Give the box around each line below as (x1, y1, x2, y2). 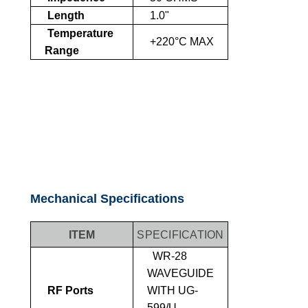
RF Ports (45, 284, 93, 296)
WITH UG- (147, 284, 198, 296)
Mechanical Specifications (30, 191, 184, 206)
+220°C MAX (147, 35, 214, 47)
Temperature (45, 27, 113, 39)
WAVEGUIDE (147, 267, 214, 279)
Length (45, 9, 85, 21)
